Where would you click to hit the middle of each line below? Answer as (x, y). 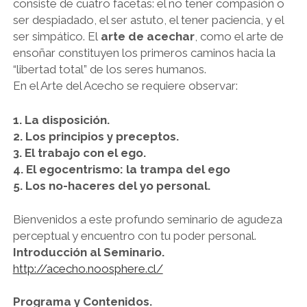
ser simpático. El (57, 37)
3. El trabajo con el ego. (79, 152)
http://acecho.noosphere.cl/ (88, 269)
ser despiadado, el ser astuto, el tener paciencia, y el (148, 20)
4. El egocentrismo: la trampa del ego (121, 169)
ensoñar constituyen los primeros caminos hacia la (144, 53)
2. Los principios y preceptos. (96, 136)
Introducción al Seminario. (88, 253)
